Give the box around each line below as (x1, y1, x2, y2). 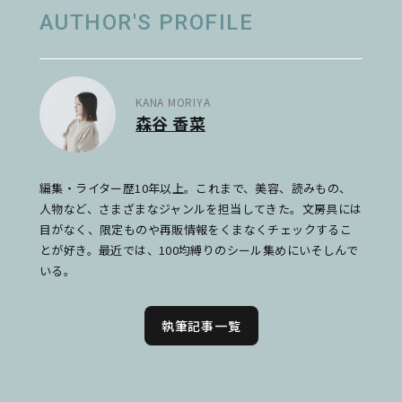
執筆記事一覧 (161, 317, 241, 336)
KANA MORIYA (135, 94, 211, 110)
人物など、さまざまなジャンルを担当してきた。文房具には (39, 200, 363, 218)
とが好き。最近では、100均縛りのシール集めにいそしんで (39, 241, 358, 259)
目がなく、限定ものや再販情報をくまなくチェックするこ (39, 221, 353, 239)
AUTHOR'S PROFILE (39, 10, 254, 35)
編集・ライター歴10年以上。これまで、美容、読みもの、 (39, 179, 352, 197)
